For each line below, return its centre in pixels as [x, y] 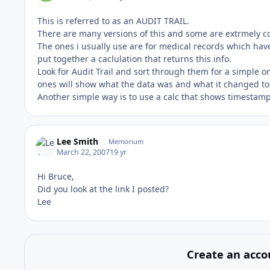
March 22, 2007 [83, 152]
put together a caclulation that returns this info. [134, 58]
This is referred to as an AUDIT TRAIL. [113, 20]
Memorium [126, 142]
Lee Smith [78, 142]
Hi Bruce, [56, 177]
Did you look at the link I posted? [103, 189]
